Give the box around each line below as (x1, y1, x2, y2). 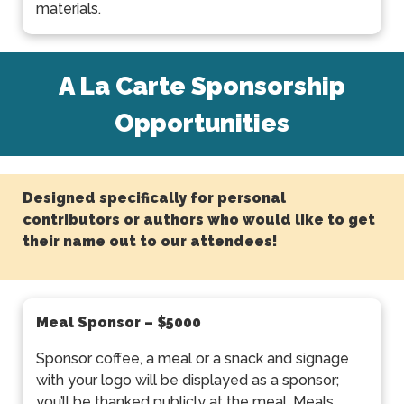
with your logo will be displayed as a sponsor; (36, 372, 339, 390)
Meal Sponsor (36, 314, 144, 332)
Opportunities (115, 107, 289, 137)
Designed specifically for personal (23, 189, 286, 207)
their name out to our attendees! (23, 233, 278, 251)
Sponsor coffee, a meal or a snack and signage (36, 350, 349, 368)
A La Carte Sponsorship (59, 70, 345, 100)
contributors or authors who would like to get (23, 211, 375, 229)
